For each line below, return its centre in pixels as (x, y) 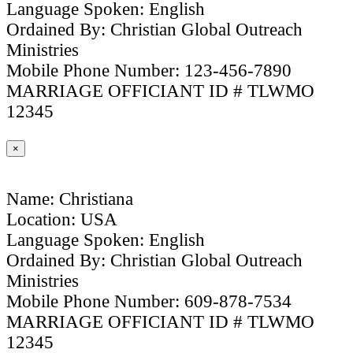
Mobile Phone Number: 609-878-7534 (149, 302)
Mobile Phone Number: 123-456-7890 (149, 71)
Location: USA (62, 220)
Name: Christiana (70, 199)
